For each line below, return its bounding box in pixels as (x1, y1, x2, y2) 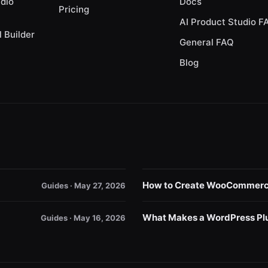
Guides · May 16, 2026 (41, 212, 126, 223)
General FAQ (179, 36, 234, 48)
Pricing (58, 4, 89, 16)
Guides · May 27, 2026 (41, 180, 126, 190)
